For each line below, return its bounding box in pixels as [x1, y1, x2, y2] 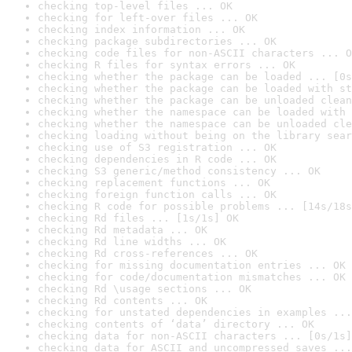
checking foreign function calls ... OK [38, 189, 277, 200]
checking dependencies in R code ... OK [38, 153, 277, 165]
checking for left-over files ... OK [38, 12, 258, 24]
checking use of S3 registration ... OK [38, 141, 277, 153]
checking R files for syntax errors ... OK [38, 59, 295, 71]
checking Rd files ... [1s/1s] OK [38, 212, 239, 224]
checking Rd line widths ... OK [38, 236, 226, 247]
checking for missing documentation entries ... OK [38, 259, 346, 271]
